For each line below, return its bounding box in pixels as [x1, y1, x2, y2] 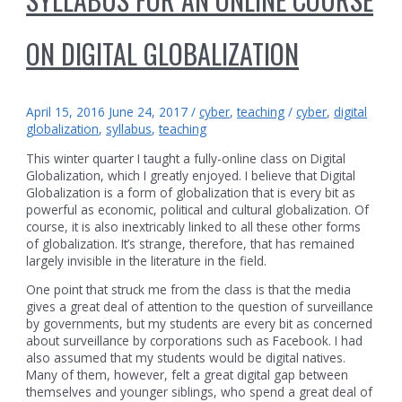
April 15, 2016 [26, 103, 106, 121]
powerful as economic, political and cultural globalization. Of [26, 200, 370, 218]
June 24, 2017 [105, 103, 188, 121]
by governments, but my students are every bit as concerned [26, 315, 373, 333]
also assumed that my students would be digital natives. [26, 349, 346, 367]
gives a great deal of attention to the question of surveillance [26, 298, 374, 316]
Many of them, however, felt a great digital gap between [26, 366, 349, 384]
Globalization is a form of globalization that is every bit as [26, 183, 356, 201]
